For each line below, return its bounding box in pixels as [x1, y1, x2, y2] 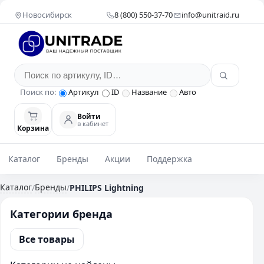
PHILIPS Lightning [70, 181, 144, 193]
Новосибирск [22, 9, 72, 20]
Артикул [68, 87, 99, 97]
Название [131, 87, 167, 97]
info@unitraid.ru [181, 9, 240, 20]
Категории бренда [10, 207, 113, 221]
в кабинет [77, 118, 108, 128]
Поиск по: [20, 87, 56, 97]
